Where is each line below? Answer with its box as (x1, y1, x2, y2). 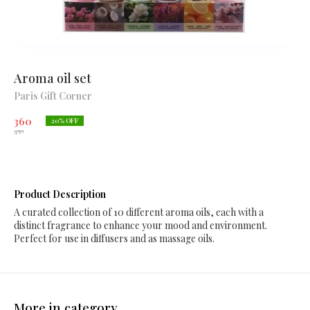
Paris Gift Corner (14, 89, 92, 102)
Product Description (14, 188, 106, 201)
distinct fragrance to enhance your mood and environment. (14, 219, 267, 232)
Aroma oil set (14, 70, 91, 86)
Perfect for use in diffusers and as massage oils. (14, 232, 215, 245)
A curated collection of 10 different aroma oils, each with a (14, 206, 264, 219)
